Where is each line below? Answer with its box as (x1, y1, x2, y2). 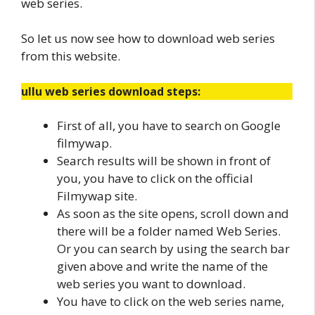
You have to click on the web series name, (57, 292, 284, 309)
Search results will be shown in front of (57, 152, 271, 169)
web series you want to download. (57, 275, 245, 292)
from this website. (21, 48, 120, 64)
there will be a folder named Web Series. (57, 222, 281, 239)
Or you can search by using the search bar (57, 240, 290, 257)
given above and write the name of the (57, 257, 268, 274)
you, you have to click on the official (57, 169, 253, 186)
